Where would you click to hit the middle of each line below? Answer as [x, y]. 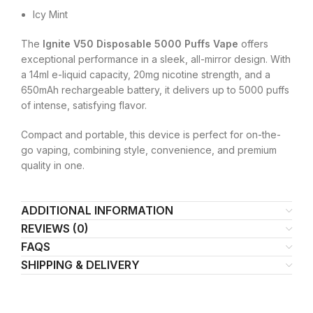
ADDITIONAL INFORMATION [97, 211]
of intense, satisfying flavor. [84, 105]
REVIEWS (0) [55, 229]
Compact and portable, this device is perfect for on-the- [151, 135]
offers [253, 44]
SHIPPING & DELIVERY [80, 265]
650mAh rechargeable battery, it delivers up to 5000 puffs [155, 90]
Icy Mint [50, 15]
